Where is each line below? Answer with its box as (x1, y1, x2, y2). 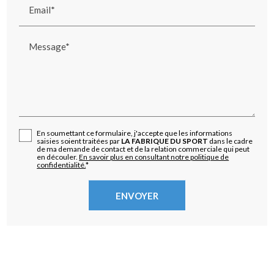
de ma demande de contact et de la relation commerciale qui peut (37, 144, 250, 154)
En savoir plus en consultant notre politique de (79, 152, 229, 162)
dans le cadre (208, 136, 253, 146)
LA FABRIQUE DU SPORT (121, 136, 209, 146)
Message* (29, 40, 70, 52)
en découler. (37, 152, 80, 162)
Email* (29, 4, 56, 15)
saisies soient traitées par (37, 136, 122, 146)
